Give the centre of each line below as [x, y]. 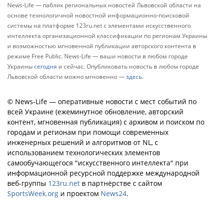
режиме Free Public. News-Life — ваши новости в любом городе [98, 56]
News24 [114, 193]
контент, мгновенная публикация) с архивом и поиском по [106, 122]
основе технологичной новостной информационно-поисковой [98, 15]
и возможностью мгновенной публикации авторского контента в [102, 46]
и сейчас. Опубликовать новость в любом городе [128, 66]
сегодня [45, 66]
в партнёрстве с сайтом [121, 183]
